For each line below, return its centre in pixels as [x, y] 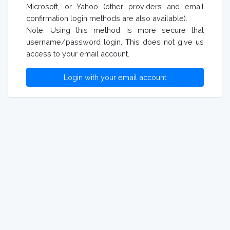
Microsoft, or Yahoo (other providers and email [115, 7]
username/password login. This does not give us [115, 42]
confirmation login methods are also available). [107, 18]
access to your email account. [78, 54]
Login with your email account [115, 78]
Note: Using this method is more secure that [115, 30]
